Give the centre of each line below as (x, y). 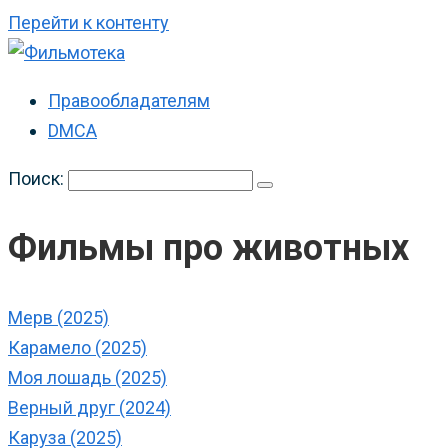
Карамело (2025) (77, 348)
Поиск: (38, 178)
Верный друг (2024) (89, 408)
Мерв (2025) (58, 318)
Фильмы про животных (208, 248)
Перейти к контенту (88, 22)
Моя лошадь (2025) (87, 378)
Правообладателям (129, 100)
